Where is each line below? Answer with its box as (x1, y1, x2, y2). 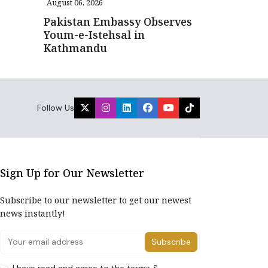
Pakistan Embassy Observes (44, 14, 192, 29)
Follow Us (37, 102, 74, 113)
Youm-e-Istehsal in (44, 27, 145, 42)
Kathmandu (44, 40, 107, 55)
